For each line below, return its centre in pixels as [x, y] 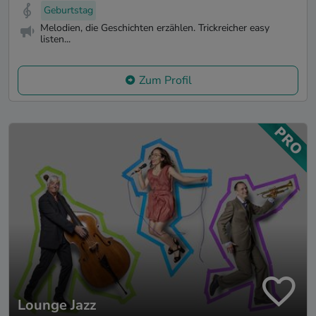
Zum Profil [165, 80]
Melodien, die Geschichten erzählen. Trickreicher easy [155, 28]
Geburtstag [68, 11]
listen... [55, 39]
